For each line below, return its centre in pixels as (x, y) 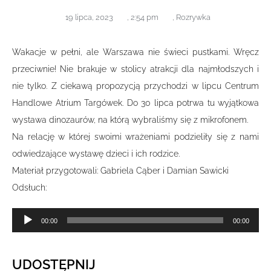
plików (24, 233)
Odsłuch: (29, 187)
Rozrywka (193, 17)
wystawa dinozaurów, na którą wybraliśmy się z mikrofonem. (130, 119)
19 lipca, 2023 (89, 17)
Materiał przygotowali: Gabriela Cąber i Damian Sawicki (122, 170)
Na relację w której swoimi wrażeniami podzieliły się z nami (135, 136)
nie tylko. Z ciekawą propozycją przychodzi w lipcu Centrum (135, 86)
